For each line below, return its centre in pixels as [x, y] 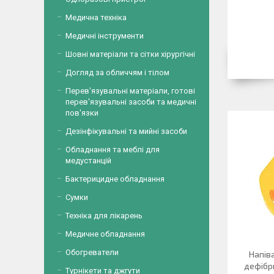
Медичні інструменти [105, 36]
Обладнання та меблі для [113, 150]
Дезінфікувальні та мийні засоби [126, 131]
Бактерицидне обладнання [115, 179]
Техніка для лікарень [104, 216]
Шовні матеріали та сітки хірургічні [130, 54]
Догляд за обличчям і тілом [117, 72]
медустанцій [88, 161]
